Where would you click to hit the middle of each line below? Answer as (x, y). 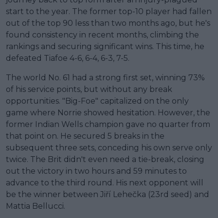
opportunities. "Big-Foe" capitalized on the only (97, 101)
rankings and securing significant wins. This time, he (105, 46)
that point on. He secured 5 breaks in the (85, 136)
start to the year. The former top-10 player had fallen (109, 11)
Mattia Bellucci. (36, 206)
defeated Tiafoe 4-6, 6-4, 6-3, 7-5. (68, 58)
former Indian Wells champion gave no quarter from (108, 124)
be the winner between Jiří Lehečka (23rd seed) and (108, 194)
